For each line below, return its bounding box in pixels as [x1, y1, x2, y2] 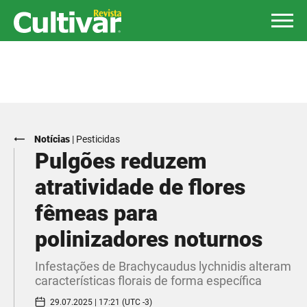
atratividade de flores [35, 174, 245, 200]
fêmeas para [35, 200, 158, 226]
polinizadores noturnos [35, 226, 262, 252]
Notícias [34, 134, 70, 145]
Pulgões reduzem [35, 148, 207, 174]
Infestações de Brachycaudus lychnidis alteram [35, 259, 291, 273]
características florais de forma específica [35, 273, 262, 288]
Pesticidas [76, 134, 120, 145]
